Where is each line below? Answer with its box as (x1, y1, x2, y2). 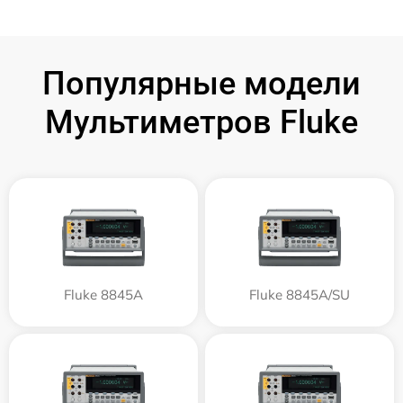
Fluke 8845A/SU (249, 286, 350, 303)
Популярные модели (42, 65, 361, 103)
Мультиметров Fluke (45, 103, 358, 141)
